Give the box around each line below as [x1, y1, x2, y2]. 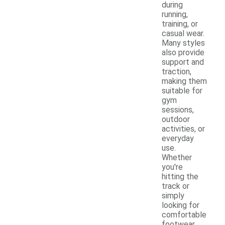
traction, [162, 67, 191, 77]
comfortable [162, 210, 206, 220]
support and [162, 57, 204, 67]
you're [162, 162, 183, 172]
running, [162, 10, 188, 20]
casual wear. [162, 29, 204, 39]
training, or [162, 19, 198, 29]
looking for [162, 200, 199, 210]
